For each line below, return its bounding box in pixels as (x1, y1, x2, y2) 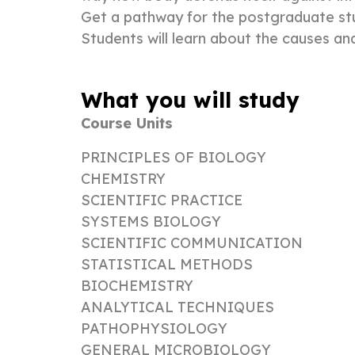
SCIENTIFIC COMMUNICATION (81, 233, 303, 252)
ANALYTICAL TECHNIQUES (81, 297, 274, 316)
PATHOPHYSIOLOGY (81, 319, 227, 338)
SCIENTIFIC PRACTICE (81, 190, 242, 209)
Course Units (81, 113, 173, 132)
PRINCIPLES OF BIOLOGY (81, 147, 266, 166)
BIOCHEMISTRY (81, 276, 193, 295)
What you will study (81, 86, 300, 113)
